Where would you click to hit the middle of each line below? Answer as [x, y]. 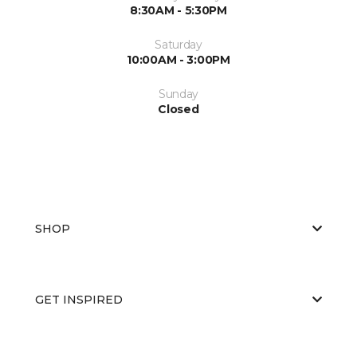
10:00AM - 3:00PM [178, 59]
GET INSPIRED [79, 299]
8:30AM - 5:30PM [178, 10]
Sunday [178, 94]
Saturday [178, 44]
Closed [178, 109]
